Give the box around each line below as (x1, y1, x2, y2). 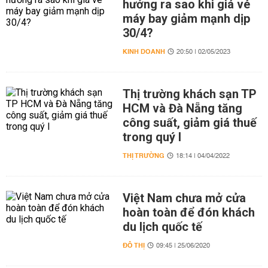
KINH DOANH (122, 45, 165, 58)
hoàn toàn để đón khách (122, 205, 255, 220)
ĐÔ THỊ (122, 239, 145, 252)
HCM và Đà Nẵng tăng (122, 101, 242, 115)
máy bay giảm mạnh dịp (122, 11, 250, 26)
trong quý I (122, 130, 181, 144)
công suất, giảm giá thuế (122, 115, 257, 130)
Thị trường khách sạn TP (122, 87, 257, 101)
